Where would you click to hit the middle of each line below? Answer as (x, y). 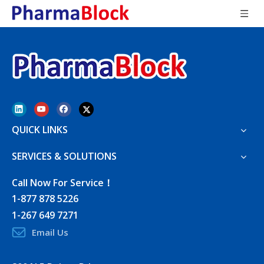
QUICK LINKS (40, 130)
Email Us (50, 232)
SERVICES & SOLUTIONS (64, 156)
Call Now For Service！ (62, 183)
